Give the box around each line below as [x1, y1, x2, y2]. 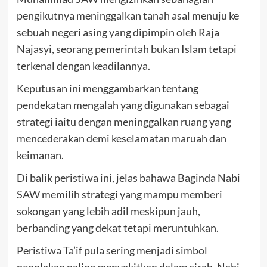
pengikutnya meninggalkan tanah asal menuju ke [16, 9, 239, 23]
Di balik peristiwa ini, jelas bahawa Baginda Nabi [16, 171, 240, 185]
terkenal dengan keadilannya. [16, 59, 150, 73]
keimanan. [16, 148, 64, 162]
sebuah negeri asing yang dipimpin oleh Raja [16, 26, 219, 39]
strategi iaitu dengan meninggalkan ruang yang [16, 115, 231, 129]
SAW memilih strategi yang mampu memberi [16, 188, 222, 201]
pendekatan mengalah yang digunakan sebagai [16, 98, 229, 112]
